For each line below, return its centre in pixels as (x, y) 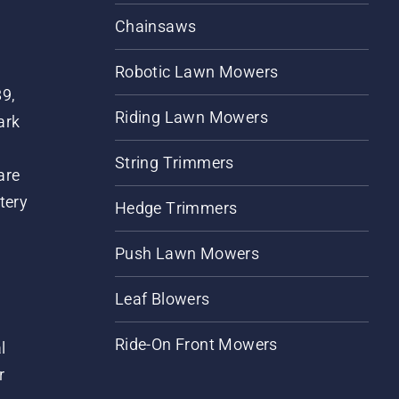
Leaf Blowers (162, 298)
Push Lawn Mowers (187, 253)
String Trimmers (174, 162)
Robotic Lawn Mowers (196, 71)
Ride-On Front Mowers (196, 344)
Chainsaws (155, 26)
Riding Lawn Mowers (191, 117)
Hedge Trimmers (176, 208)
